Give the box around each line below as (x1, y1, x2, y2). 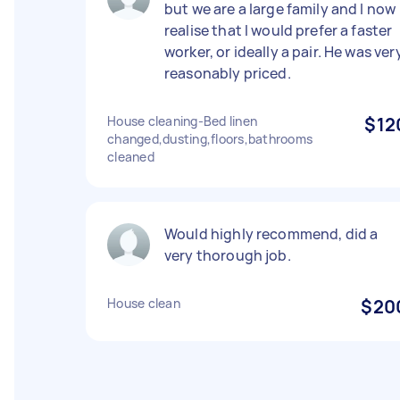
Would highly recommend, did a (164, 224, 379, 244)
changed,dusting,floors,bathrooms (107, 130, 312, 147)
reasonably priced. (164, 63, 291, 83)
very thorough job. (164, 246, 291, 265)
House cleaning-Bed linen (107, 112, 257, 129)
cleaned (107, 148, 154, 165)
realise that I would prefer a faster (164, 21, 393, 40)
